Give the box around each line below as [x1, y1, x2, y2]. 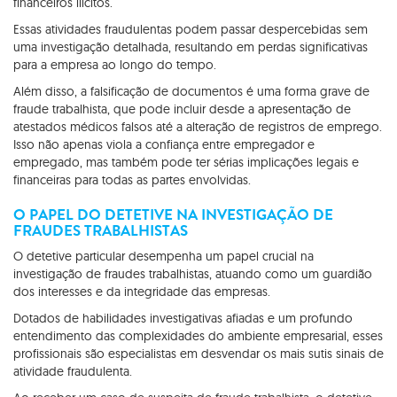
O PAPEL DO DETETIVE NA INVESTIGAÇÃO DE [13, 204, 333, 224]
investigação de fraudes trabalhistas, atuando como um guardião [13, 265, 372, 282]
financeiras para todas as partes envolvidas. [13, 171, 251, 188]
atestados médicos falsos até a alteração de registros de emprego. [13, 118, 382, 135]
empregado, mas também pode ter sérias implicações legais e [13, 153, 359, 170]
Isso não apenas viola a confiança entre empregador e [13, 136, 315, 152]
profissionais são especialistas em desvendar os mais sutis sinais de [13, 345, 384, 362]
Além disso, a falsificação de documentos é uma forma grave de [13, 82, 370, 99]
